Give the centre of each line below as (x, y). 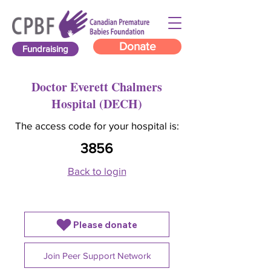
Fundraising (45, 49)
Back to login (97, 171)
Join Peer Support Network (97, 255)
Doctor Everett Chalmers (97, 87)
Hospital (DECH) (97, 104)
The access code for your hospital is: (97, 126)
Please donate (105, 224)
